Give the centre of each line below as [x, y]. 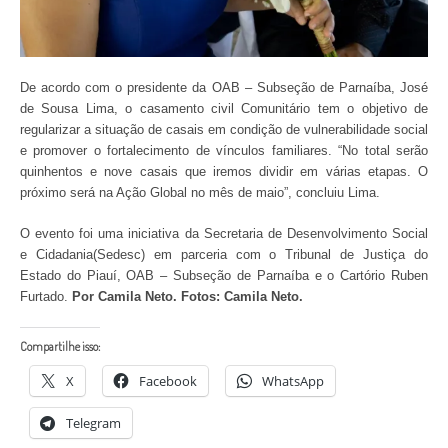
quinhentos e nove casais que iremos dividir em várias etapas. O [224, 172]
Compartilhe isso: [60, 347]
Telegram [93, 423]
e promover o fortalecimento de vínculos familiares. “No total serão [224, 151]
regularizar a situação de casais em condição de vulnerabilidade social [224, 130]
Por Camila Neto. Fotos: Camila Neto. [187, 297]
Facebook [168, 381]
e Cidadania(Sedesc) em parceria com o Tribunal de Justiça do [224, 255]
